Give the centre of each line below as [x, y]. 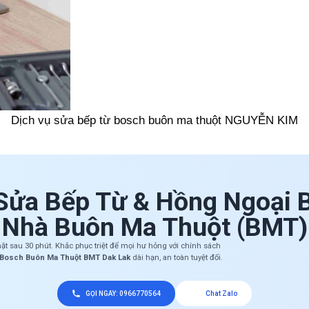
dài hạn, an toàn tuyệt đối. [177, 258]
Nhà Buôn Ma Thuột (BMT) [154, 227]
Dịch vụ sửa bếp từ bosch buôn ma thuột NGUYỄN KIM [154, 120]
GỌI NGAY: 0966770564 [123, 293]
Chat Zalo [221, 293]
